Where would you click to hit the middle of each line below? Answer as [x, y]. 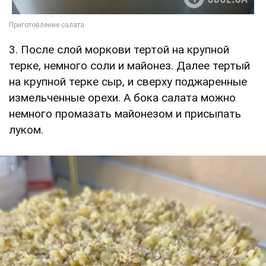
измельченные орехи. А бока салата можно [122, 98]
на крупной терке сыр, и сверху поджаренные [128, 82]
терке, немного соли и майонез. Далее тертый [129, 66]
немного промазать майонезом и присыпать [125, 114]
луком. [28, 130]
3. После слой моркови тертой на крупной [119, 50]
